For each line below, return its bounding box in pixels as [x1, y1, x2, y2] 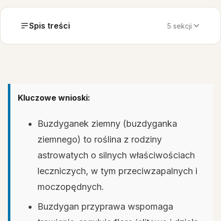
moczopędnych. [37, 182, 104, 192]
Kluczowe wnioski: [18, 93, 90, 103]
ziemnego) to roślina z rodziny [37, 134, 162, 145]
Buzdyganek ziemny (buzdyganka [37, 118, 177, 129]
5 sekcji [167, 21, 192, 30]
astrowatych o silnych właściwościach [37, 150, 195, 160]
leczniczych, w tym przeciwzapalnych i [37, 166, 197, 176]
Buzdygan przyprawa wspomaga [37, 201, 173, 212]
